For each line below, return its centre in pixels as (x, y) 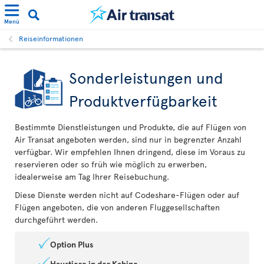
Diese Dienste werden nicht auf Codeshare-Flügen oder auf (127, 195)
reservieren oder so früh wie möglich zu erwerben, (111, 164)
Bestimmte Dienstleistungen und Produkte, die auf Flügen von (131, 127)
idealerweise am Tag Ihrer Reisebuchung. (92, 176)
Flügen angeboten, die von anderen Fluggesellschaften (117, 207)
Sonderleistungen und (146, 77)
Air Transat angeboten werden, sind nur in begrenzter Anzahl (128, 139)
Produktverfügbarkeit (143, 100)
